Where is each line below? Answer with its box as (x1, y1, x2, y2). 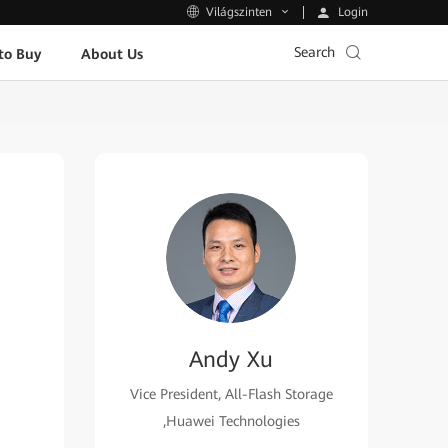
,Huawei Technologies (162, 413, 300, 429)
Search (294, 44, 335, 60)
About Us (80, 45, 143, 62)
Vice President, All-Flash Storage (129, 386, 333, 402)
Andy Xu (189, 347, 274, 372)
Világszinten (206, 5, 272, 20)
